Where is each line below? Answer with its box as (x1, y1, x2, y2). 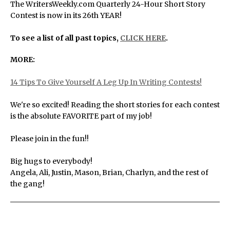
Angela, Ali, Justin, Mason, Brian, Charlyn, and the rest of (10, 168, 208, 177)
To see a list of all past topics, (10, 33, 120, 43)
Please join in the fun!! (10, 134, 89, 143)
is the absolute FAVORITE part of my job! (10, 111, 152, 121)
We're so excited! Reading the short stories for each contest (10, 100, 220, 109)
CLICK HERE (120, 33, 166, 43)
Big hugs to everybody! (10, 157, 92, 166)
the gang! (10, 179, 45, 188)
